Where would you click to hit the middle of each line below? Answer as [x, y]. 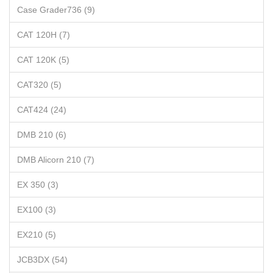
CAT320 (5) [39, 84]
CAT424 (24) [42, 109]
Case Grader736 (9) [56, 9]
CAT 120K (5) [43, 59]
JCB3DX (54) [42, 259]
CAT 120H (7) [44, 34]
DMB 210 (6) [42, 134]
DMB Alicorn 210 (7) [56, 159]
